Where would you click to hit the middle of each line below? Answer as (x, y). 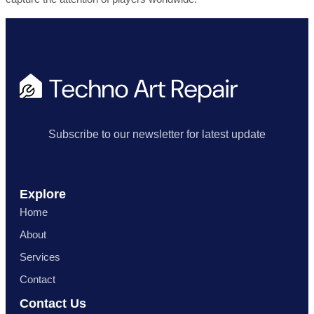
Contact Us (53, 304)
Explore (43, 194)
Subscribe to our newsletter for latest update (157, 135)
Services (40, 257)
